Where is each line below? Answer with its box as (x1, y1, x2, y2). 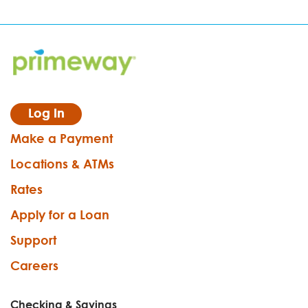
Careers (10, 258, 58, 274)
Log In (27, 105, 65, 121)
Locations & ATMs (10, 156, 114, 172)
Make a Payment (10, 131, 113, 146)
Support (10, 232, 56, 248)
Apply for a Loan (10, 207, 109, 223)
